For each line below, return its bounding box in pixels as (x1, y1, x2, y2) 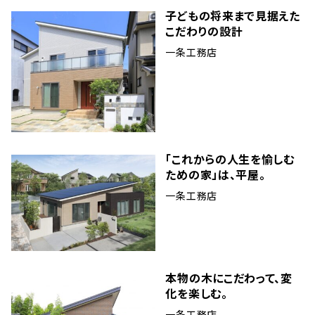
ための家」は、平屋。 (165, 166, 266, 184)
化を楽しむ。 (165, 285, 228, 302)
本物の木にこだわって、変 (165, 269, 292, 287)
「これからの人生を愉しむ (165, 150, 295, 168)
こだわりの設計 (165, 22, 243, 39)
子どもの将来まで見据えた (165, 6, 300, 24)
